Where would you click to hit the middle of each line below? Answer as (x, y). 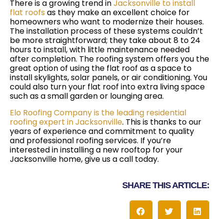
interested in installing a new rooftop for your (96, 150)
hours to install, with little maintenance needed (100, 50)
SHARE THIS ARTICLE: (166, 185)
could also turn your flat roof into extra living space (107, 87)
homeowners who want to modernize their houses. (107, 22)
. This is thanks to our (162, 122)
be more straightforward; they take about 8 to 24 (105, 41)
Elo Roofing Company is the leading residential (98, 112)
